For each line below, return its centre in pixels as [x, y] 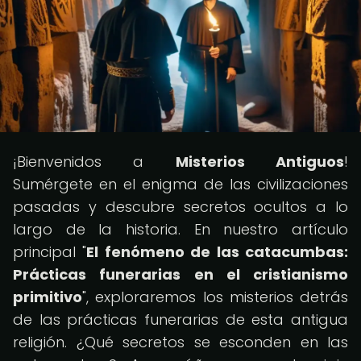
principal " [50, 252]
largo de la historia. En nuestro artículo [180, 229]
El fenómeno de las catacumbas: [218, 252]
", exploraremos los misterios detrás [215, 297]
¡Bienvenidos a [94, 162]
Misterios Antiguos [260, 162]
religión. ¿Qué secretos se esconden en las [180, 342]
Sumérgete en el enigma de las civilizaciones [180, 184]
